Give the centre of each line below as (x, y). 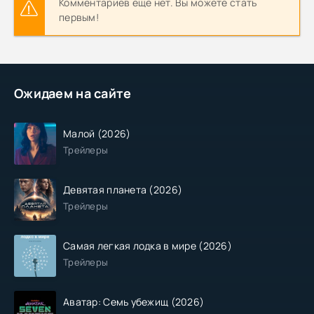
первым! (79, 17)
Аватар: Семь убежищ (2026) (134, 302)
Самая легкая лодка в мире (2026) (148, 246)
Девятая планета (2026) (123, 190)
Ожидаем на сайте (73, 93)
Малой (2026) (97, 134)
